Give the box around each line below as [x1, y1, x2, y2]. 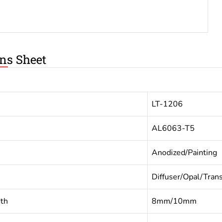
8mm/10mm [151, 196, 197, 207]
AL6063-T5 [151, 123, 195, 134]
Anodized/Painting [151, 147, 217, 158]
